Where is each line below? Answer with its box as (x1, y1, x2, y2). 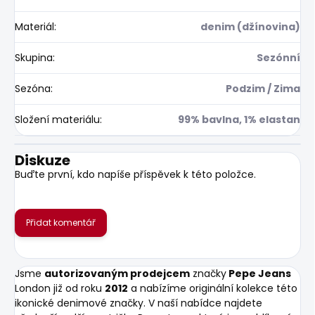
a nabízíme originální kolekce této (128, 281, 297, 295)
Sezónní (257, 50, 300, 65)
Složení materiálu (15, 112, 100, 127)
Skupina (15, 50, 53, 65)
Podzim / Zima (226, 81, 300, 96)
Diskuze (15, 150, 70, 170)
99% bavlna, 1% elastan (178, 112, 300, 127)
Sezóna (15, 81, 51, 96)
